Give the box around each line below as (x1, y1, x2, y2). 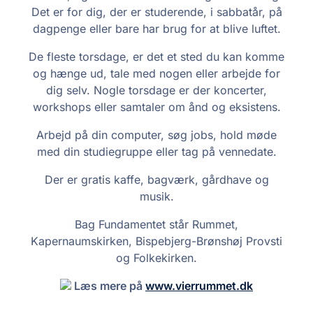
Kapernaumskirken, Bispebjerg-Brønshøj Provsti (31, 233, 282, 248)
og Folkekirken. (116, 250, 197, 265)
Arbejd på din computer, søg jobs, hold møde (36, 127, 277, 142)
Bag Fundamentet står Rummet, (75, 217, 238, 231)
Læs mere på (71, 278, 145, 293)
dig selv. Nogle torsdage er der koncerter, (46, 82, 267, 97)
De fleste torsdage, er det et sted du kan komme (29, 49, 284, 64)
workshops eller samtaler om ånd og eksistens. (32, 99, 281, 114)
